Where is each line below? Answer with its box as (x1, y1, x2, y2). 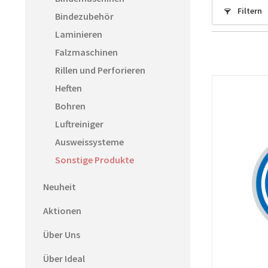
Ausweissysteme (55, 136, 124, 148)
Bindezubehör (55, 10, 114, 22)
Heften (55, 82, 82, 94)
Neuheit (43, 181, 76, 193)
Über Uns (43, 229, 80, 240)
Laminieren (55, 28, 102, 40)
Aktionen (43, 205, 81, 217)
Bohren (55, 100, 86, 112)
